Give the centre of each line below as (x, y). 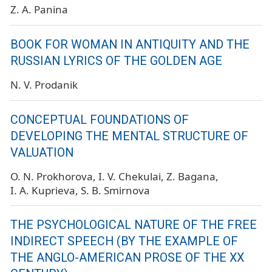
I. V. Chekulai (130, 176)
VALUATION (42, 152)
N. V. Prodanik (44, 84)
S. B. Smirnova (115, 190)
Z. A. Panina (39, 9)
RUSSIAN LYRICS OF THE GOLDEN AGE (116, 61)
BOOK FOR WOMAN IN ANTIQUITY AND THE (130, 44)
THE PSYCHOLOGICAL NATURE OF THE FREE (134, 225)
